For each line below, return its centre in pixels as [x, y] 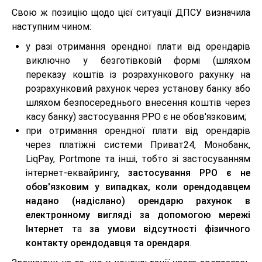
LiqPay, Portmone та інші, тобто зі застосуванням [138, 159]
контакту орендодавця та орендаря [108, 243]
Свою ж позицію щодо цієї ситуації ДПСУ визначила [131, 13]
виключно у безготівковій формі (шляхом [138, 61]
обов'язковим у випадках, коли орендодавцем [138, 187]
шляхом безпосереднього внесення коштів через [138, 103]
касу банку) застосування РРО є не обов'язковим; [136, 117]
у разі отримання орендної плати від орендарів [138, 46]
